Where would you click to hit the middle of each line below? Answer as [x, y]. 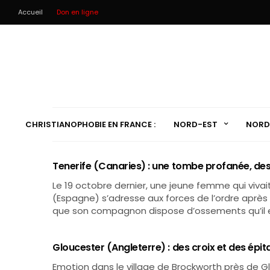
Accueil [30, 12]
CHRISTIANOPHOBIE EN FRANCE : [90, 124]
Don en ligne [77, 12]
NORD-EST [195, 124]
